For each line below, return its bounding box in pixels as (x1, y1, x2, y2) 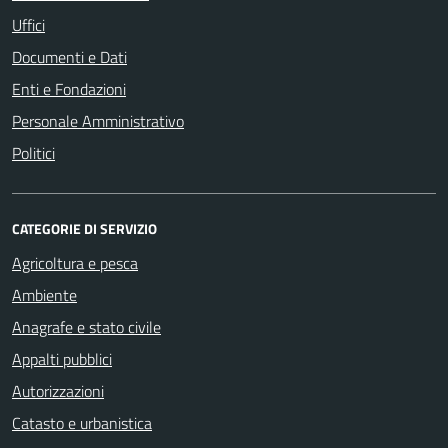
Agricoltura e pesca (12, 251, 138, 276)
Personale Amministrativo (12, 109, 184, 134)
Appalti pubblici (12, 347, 112, 372)
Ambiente (12, 283, 77, 308)
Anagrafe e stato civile (12, 315, 161, 340)
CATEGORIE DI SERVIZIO (12, 218, 157, 240)
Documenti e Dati (12, 45, 127, 70)
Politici (12, 141, 55, 166)
